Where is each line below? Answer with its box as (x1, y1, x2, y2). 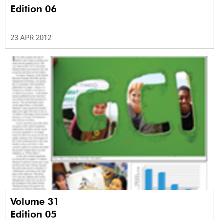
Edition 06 (10, 3, 57, 15)
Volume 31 (10, 196, 62, 208)
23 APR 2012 (10, 33, 51, 43)
